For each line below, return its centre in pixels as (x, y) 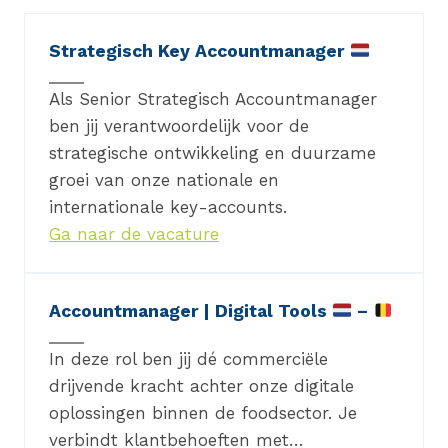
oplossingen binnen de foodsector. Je (203, 413)
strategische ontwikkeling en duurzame (212, 153)
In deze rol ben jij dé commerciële (188, 359)
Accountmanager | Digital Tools (190, 311)
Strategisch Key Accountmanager (199, 51)
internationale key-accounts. (168, 207)
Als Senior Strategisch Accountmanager (213, 99)
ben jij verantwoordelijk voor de (179, 126)
